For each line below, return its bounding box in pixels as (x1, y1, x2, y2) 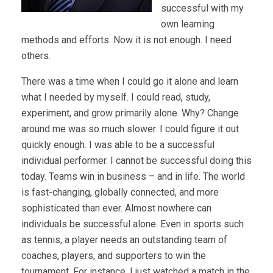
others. (21, 50, 51, 62)
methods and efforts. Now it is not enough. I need (21, 34, 232, 46)
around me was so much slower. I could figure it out (21, 123, 239, 135)
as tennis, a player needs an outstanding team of (21, 234, 227, 246)
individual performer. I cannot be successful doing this (21, 155, 252, 166)
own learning (161, 18, 214, 30)
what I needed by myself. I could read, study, (21, 91, 210, 103)
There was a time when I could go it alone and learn (21, 76, 238, 87)
